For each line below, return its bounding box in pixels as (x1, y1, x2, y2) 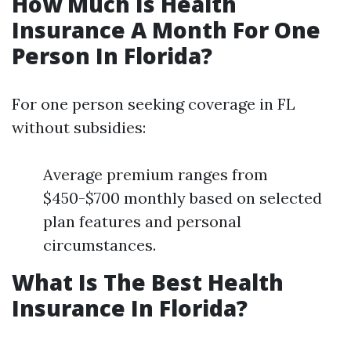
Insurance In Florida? (12, 293, 248, 323)
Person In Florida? (12, 41, 212, 71)
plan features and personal (43, 212, 241, 231)
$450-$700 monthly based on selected (43, 188, 322, 208)
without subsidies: (12, 118, 146, 137)
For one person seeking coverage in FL (12, 94, 295, 114)
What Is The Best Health (12, 267, 284, 297)
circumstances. (43, 235, 156, 255)
